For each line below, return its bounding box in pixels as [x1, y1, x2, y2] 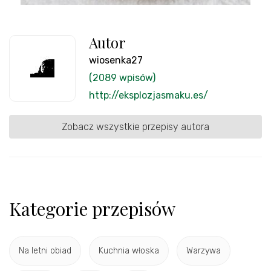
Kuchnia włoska [99, 246, 159, 256]
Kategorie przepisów [9, 196, 175, 221]
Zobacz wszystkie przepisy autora [62, 120, 209, 132]
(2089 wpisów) [89, 71, 155, 83]
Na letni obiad [19, 246, 71, 256]
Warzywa [186, 246, 221, 256]
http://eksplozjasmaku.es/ [89, 89, 208, 101]
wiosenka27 [89, 54, 143, 66]
